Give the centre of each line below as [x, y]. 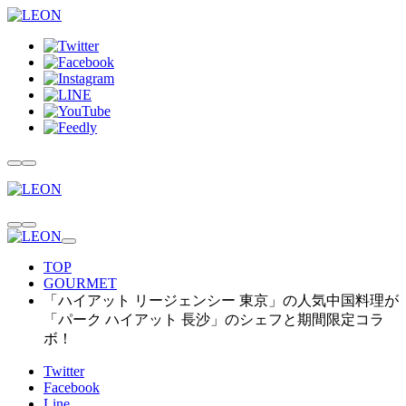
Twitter [64, 371]
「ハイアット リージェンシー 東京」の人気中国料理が [221, 300]
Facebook [72, 387]
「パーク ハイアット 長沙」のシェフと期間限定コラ [214, 319]
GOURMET [80, 283]
